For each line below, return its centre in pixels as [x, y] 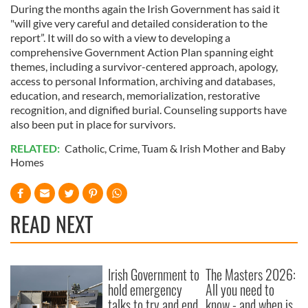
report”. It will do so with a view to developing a [120, 37]
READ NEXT [52, 223]
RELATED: [36, 148]
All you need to [240, 289]
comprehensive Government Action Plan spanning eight [142, 52]
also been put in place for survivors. [94, 124]
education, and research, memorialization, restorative [135, 95]
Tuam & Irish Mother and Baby [213, 148]
